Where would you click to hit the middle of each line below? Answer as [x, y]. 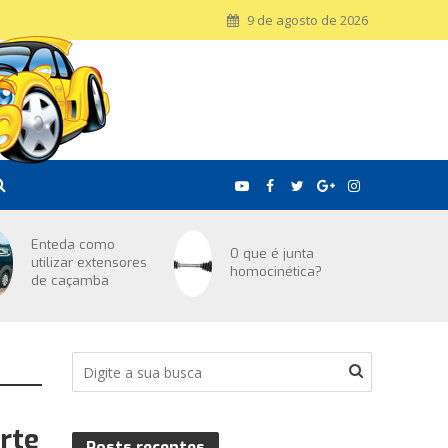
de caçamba [70, 281]
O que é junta [272, 254]
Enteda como [73, 245]
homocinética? [276, 272]
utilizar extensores [89, 263]
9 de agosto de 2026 [307, 20]
